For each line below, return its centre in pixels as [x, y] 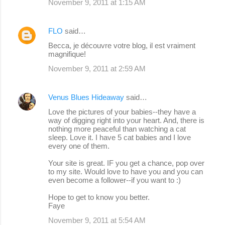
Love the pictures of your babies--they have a [122, 112]
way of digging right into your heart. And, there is [126, 121]
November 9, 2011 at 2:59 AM [97, 69]
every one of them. [79, 146]
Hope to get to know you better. [99, 197]
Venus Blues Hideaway [86, 97]
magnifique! [67, 54]
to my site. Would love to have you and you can [126, 172]
